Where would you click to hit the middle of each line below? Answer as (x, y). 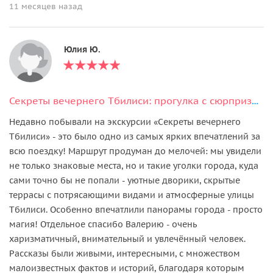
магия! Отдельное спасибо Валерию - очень (103, 224)
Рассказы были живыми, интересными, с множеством (125, 253)
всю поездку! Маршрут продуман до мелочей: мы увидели (135, 151)
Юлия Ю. (82, 49)
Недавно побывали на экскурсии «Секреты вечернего (125, 122)
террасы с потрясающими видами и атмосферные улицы (132, 195)
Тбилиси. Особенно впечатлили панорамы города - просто (136, 209)
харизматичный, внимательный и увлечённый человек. (127, 239)
